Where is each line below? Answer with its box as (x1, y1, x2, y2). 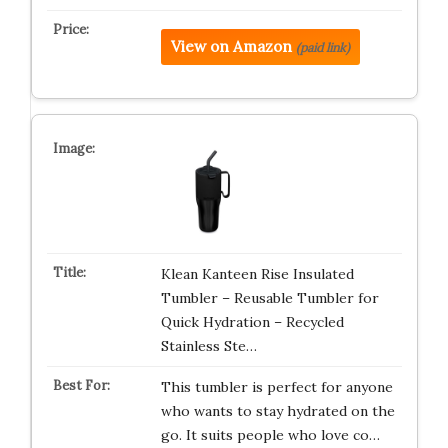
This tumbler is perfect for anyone (160, 377, 393, 396)
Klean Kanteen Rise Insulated (160, 264, 354, 283)
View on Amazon (170, 36, 292, 56)
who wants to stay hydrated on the (160, 401, 395, 420)
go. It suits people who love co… (160, 425, 380, 444)
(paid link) (295, 39, 350, 55)
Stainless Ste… (160, 336, 257, 355)
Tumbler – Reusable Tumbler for (160, 288, 379, 307)
